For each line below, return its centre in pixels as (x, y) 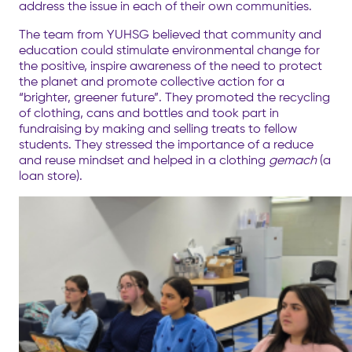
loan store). (51, 175)
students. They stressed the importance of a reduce (166, 144)
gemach (293, 159)
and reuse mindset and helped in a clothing (144, 159)
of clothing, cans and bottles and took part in (149, 112)
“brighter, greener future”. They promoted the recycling (174, 97)
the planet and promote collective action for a (152, 81)
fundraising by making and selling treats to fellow (158, 128)
